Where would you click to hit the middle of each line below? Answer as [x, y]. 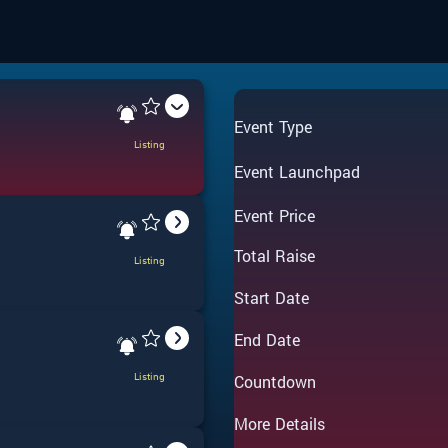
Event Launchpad [297, 171]
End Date [267, 339]
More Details [280, 423]
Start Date [272, 297]
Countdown [275, 381]
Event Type [273, 126]
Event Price [275, 215]
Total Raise [275, 255]
